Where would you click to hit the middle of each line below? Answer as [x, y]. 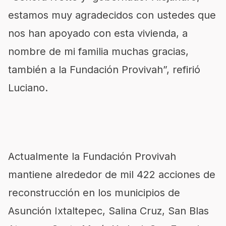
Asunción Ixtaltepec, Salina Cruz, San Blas [108, 211]
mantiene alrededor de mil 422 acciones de [112, 175]
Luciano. [28, 88]
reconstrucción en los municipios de [94, 193]
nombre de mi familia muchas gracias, [98, 51]
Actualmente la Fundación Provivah [92, 156]
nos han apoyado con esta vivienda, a [98, 33]
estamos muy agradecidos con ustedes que [112, 15]
